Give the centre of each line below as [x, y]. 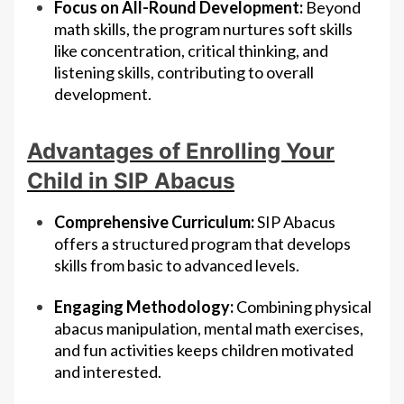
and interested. [108, 372]
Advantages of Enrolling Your [181, 151]
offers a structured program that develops [202, 244]
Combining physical [303, 307]
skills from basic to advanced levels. [177, 266]
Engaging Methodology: [144, 307]
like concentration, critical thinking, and [191, 51]
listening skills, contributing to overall [184, 73]
